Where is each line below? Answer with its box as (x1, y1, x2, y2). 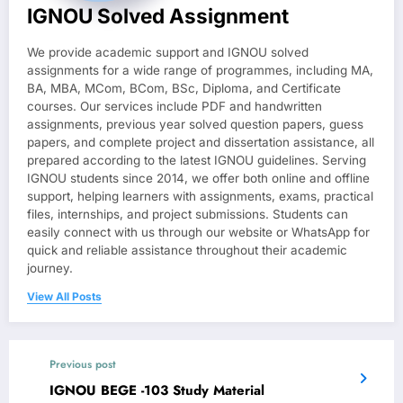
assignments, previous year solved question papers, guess (27, 117, 363, 132)
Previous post (49, 356, 116, 373)
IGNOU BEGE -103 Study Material (49, 381, 264, 401)
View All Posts (27, 290, 102, 304)
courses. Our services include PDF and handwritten (27, 99, 322, 114)
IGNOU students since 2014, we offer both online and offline (27, 171, 370, 186)
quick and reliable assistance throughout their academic (27, 243, 347, 258)
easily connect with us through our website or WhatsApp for (27, 225, 370, 240)
